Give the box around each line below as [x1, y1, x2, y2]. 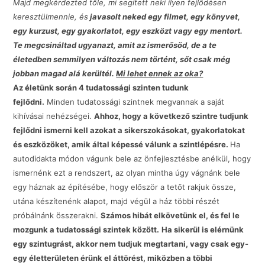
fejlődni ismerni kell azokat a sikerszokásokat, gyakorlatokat [13, 125, 245, 135]
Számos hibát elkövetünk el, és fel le [101, 211, 240, 221]
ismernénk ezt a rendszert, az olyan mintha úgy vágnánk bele [13, 168, 241, 178]
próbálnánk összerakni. [13, 211, 101, 221]
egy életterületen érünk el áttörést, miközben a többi [13, 253, 213, 263]
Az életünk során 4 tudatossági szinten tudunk [13, 83, 189, 93]
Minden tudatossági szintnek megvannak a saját [44, 97, 225, 107]
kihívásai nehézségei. [13, 111, 95, 121]
